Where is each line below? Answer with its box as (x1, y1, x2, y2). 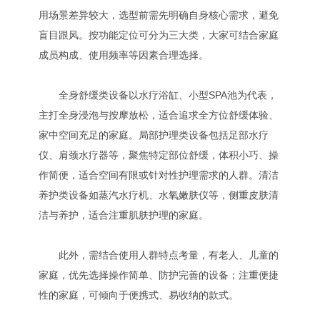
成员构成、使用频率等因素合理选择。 (39, 49, 209, 61)
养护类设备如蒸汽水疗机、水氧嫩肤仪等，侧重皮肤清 (39, 189, 279, 201)
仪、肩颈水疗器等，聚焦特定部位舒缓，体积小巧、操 (39, 149, 279, 161)
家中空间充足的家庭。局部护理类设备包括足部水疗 (39, 129, 269, 141)
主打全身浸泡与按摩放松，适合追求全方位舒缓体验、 (39, 109, 279, 121)
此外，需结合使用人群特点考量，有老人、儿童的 (39, 249, 279, 261)
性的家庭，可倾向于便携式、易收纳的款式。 (39, 289, 239, 301)
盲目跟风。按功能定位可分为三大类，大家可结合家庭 (39, 29, 279, 41)
